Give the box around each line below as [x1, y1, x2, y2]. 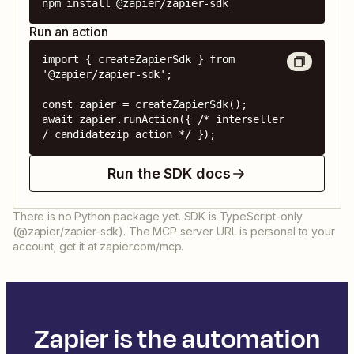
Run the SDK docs [107, 165, 231, 183]
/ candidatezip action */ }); [42, 128, 217, 141]
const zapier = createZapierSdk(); [42, 98, 247, 111]
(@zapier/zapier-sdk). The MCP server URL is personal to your [13, 224, 335, 239]
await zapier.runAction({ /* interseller [42, 113, 284, 126]
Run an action [29, 24, 108, 40]
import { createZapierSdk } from [42, 53, 235, 66]
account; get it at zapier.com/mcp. [13, 239, 184, 254]
